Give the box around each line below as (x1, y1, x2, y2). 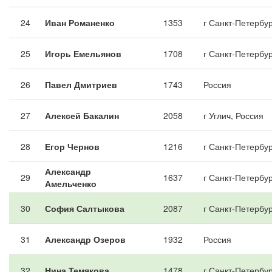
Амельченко (45, 177, 97, 189)
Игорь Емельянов (45, 47, 121, 59)
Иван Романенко (45, 16, 115, 29)
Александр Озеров (45, 233, 126, 245)
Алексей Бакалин (45, 109, 119, 121)
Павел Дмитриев (45, 78, 117, 90)
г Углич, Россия (203, 109, 263, 121)
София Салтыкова (45, 202, 124, 214)
